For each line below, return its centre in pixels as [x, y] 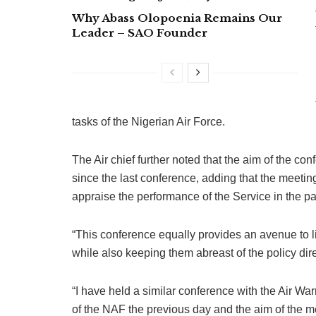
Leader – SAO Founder [140, 32]
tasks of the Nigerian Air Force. [148, 121]
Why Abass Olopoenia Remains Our [177, 18]
